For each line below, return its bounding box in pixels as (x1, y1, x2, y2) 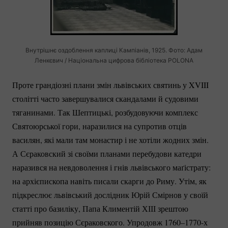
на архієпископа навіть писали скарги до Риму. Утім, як (12, 175, 207, 186)
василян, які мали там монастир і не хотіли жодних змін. (12, 134, 209, 145)
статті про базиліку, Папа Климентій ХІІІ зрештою (12, 203, 188, 214)
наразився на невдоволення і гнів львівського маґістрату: (12, 161, 211, 173)
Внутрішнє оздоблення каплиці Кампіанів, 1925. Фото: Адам (25, 46, 203, 54)
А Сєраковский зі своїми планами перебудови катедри (12, 148, 202, 159)
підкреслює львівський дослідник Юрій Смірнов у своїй (12, 189, 208, 200)
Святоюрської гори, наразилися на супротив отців (12, 120, 187, 131)
